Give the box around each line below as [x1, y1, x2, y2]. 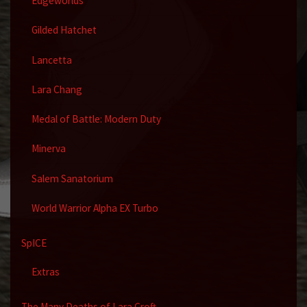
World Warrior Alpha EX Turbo [31, 201, 158, 214]
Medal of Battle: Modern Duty [31, 112, 161, 126]
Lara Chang [31, 82, 82, 96]
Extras [31, 265, 60, 279]
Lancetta [31, 53, 72, 66]
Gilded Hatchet [31, 23, 97, 37]
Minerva [31, 142, 66, 156]
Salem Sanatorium [31, 171, 113, 185]
